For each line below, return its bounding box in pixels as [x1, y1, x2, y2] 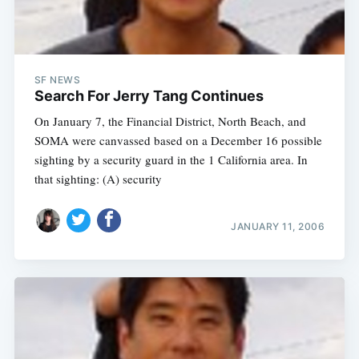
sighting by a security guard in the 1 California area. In [34, 151, 308, 168]
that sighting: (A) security [34, 171, 162, 188]
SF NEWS [34, 74, 81, 87]
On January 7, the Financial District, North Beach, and [34, 113, 306, 130]
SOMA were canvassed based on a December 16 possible [34, 132, 322, 149]
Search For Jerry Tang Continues [34, 87, 264, 105]
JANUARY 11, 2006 [231, 220, 325, 232]
